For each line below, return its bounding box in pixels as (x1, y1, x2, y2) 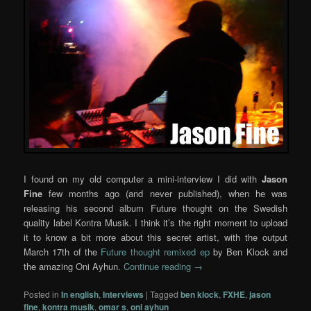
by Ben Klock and (209, 245, 287, 259)
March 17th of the (24, 245, 98, 259)
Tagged (150, 288, 179, 301)
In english (61, 288, 99, 301)
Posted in (24, 288, 60, 301)
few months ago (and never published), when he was (49, 187, 287, 201)
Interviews (103, 288, 144, 301)
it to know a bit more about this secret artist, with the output (24, 230, 287, 244)
